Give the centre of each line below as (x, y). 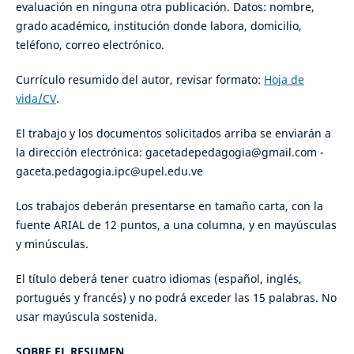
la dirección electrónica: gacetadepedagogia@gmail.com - (169, 152)
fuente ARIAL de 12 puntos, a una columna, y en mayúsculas (176, 225)
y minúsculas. (52, 244)
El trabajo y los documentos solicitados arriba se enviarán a (173, 133)
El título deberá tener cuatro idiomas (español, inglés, (158, 279)
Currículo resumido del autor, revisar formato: (139, 79)
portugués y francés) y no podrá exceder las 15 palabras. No (176, 298)
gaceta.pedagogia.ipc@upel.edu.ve (109, 171)
